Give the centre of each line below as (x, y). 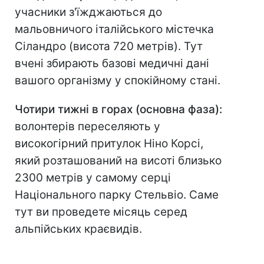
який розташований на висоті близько (118, 161)
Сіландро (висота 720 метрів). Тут (109, 47)
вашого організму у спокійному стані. (118, 81)
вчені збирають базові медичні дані (112, 64)
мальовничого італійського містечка (114, 29)
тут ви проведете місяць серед (101, 212)
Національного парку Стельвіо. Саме (117, 195)
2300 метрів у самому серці (93, 178)
